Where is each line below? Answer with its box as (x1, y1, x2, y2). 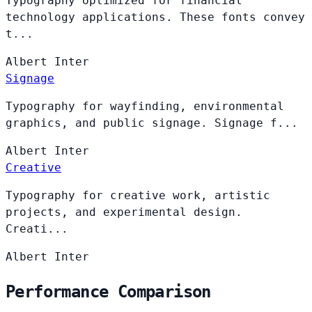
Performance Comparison (6, 281, 211, 302)
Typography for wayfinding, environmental (6, 99, 284, 113)
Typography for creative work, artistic (6, 188, 270, 202)
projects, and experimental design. (6, 205, 242, 219)
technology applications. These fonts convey (6, 10, 305, 24)
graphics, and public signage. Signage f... (6, 116, 298, 130)
